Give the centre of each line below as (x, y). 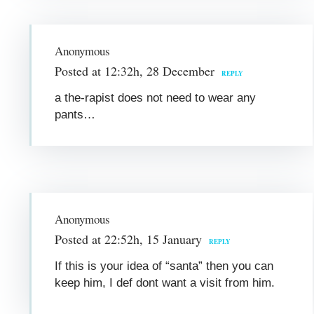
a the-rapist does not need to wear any (156, 97)
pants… (75, 114)
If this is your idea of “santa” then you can (164, 266)
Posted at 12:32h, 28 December (135, 70)
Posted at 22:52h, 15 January (129, 239)
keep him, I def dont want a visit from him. (165, 282)
